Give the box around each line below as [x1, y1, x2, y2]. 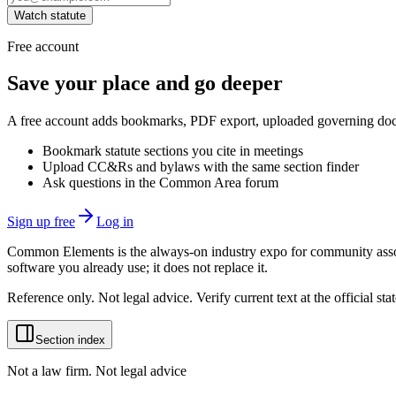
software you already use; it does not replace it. [7, 260, 268, 276]
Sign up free [7, 214, 75, 230]
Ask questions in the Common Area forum [42, 175, 278, 191]
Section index [35, 333, 105, 347]
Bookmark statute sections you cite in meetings [42, 143, 303, 159]
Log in [96, 214, 133, 230]
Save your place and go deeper [7, 72, 283, 95]
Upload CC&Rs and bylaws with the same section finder [42, 159, 359, 175]
